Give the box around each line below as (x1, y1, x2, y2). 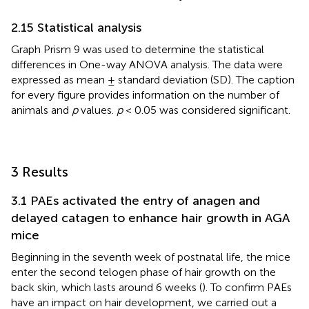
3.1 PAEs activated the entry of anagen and (11, 192, 260, 208)
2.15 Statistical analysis (11, 19, 141, 35)
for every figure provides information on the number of (11, 88, 279, 101)
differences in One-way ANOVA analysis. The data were (11, 57, 283, 71)
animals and (11, 103, 72, 117)
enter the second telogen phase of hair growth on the (11, 265, 276, 279)
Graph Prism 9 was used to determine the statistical (11, 42, 264, 56)
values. (78, 103, 117, 117)
